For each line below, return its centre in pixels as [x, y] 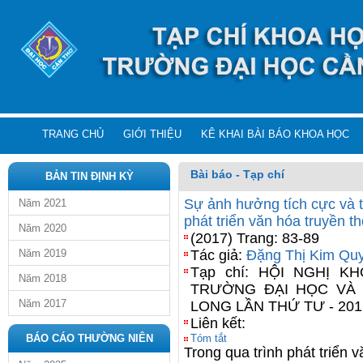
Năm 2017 [43, 303]
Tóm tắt [209, 338]
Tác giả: [218, 255]
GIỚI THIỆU [152, 134]
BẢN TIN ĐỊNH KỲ [89, 176]
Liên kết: [218, 323]
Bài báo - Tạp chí [237, 174]
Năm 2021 [43, 203]
